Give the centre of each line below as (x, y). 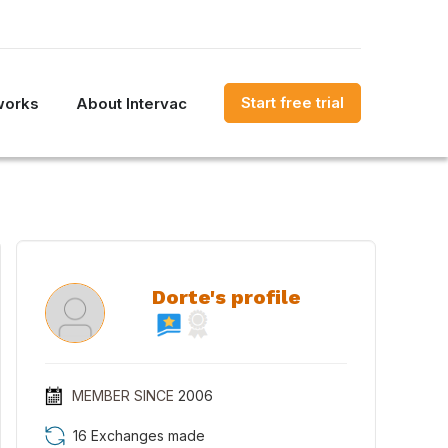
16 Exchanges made (139, 435)
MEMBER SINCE (122, 395)
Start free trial (292, 102)
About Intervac (131, 103)
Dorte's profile (226, 297)
